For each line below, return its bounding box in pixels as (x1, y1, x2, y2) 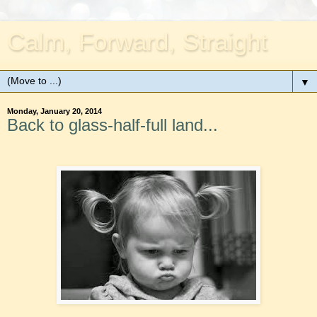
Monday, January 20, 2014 (7, 107, 102, 115)
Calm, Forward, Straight (7, 28, 267, 55)
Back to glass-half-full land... (7, 115, 218, 134)
